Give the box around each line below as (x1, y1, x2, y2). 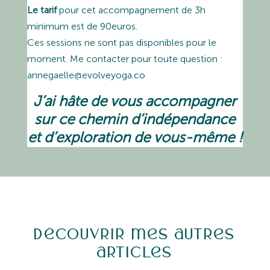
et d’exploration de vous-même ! (27, 128, 242, 146)
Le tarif (27, 4, 57, 16)
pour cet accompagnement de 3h (56, 4, 206, 16)
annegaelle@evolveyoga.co (27, 69, 145, 81)
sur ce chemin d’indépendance (34, 110, 236, 128)
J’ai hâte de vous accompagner (33, 92, 237, 110)
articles (96, 242, 173, 261)
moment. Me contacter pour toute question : (27, 52, 223, 64)
